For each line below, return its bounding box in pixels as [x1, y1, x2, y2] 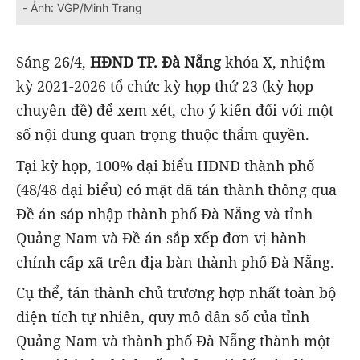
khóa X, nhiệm [221, 52, 325, 72]
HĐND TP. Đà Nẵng [90, 52, 221, 72]
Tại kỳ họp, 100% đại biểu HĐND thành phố [16, 155, 314, 175]
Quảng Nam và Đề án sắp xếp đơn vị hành [16, 227, 306, 247]
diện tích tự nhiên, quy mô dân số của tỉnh [16, 306, 309, 326]
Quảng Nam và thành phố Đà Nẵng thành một [16, 330, 330, 350]
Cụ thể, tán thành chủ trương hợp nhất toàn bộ [16, 282, 336, 302]
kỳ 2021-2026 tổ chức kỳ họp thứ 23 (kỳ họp [16, 76, 313, 96]
